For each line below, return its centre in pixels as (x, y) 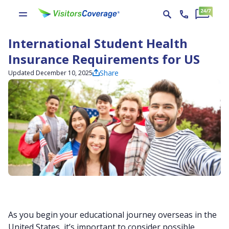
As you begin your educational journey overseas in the (112, 215)
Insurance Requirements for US (104, 59)
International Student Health (98, 43)
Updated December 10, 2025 (50, 73)
